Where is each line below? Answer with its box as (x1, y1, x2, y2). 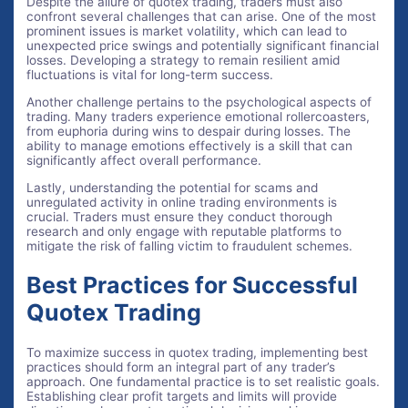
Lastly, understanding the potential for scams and (26, 179, 319, 195)
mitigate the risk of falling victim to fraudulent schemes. (26, 238, 353, 253)
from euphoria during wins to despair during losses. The (26, 124, 352, 139)
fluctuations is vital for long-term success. (26, 67, 274, 83)
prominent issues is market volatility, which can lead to (26, 24, 348, 39)
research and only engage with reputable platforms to (26, 223, 342, 239)
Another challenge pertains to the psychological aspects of (26, 95, 372, 110)
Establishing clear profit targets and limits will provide (26, 389, 338, 404)
